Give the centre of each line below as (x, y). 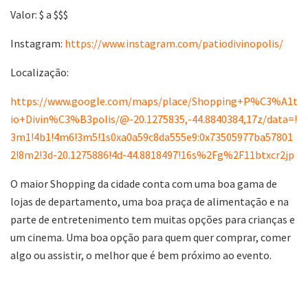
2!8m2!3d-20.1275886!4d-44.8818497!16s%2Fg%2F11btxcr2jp (152, 154)
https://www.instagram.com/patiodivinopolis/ (174, 43)
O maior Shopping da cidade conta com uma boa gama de (144, 183)
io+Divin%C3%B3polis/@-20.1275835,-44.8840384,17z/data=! (154, 119)
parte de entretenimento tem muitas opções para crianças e (153, 219)
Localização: (40, 72)
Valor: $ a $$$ (39, 14)
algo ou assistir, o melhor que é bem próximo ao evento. (141, 255)
